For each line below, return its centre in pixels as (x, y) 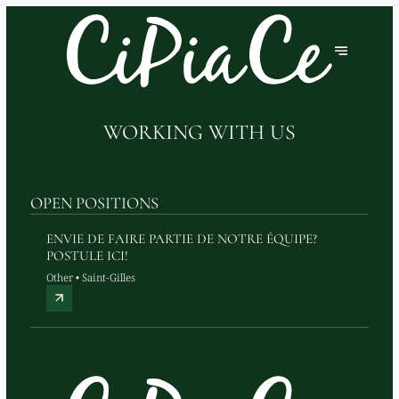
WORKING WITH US (199, 132)
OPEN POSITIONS (94, 203)
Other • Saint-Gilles (90, 277)
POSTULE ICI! (87, 255)
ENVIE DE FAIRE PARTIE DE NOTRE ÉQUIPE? (181, 238)
